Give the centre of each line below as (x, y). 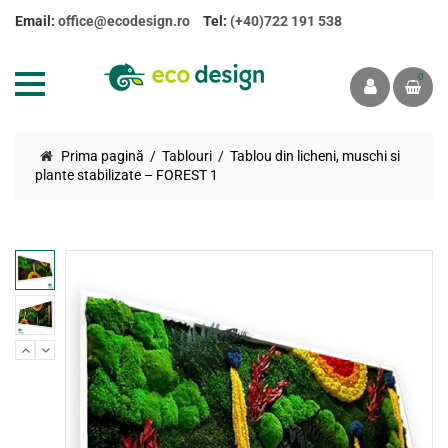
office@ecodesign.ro (124, 21)
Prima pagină (102, 156)
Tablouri (187, 156)
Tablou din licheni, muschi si (315, 156)
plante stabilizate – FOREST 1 (126, 175)
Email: (36, 21)
